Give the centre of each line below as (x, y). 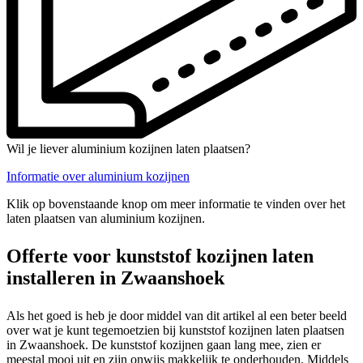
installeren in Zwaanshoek (115, 278)
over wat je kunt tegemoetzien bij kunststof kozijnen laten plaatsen (175, 330)
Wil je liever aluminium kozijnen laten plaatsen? (128, 148)
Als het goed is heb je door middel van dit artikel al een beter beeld (177, 315)
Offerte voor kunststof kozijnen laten (160, 256)
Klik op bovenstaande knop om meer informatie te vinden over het (176, 203)
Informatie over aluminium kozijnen (98, 176)
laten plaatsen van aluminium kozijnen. (106, 218)
